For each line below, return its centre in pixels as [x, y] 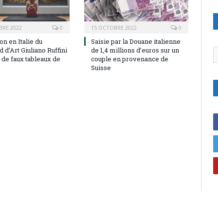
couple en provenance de [130, 59]
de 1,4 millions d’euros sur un [135, 50]
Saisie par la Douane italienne [136, 42]
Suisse [101, 68]
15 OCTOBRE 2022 [114, 28]
